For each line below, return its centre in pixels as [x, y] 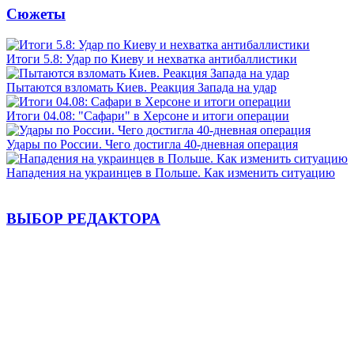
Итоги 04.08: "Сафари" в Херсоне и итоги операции [148, 115]
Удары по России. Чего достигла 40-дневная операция [152, 144]
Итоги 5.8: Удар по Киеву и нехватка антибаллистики [152, 58]
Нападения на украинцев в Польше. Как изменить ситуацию [171, 172]
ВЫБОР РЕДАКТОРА [83, 219]
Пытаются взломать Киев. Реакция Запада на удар [141, 87]
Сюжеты [36, 13]
